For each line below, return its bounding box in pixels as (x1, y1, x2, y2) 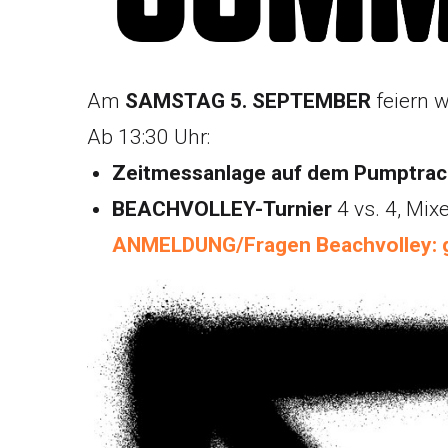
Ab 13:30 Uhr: (87, 124, 210, 149)
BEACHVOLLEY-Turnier (112, 196, 332, 221)
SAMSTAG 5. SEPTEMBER (125, 88, 376, 113)
